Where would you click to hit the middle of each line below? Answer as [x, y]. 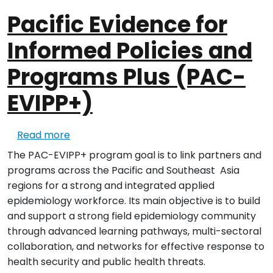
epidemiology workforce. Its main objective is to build [134, 201]
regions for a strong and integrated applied [111, 186]
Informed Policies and [130, 51]
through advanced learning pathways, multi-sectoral [134, 232]
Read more [44, 135]
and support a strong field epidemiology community [132, 216]
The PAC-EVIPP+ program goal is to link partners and [134, 155]
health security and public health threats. [106, 262]
